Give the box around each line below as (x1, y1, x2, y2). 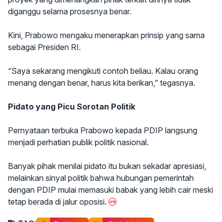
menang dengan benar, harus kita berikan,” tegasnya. (8, 78, 195, 88)
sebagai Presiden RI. (8, 42, 81, 52)
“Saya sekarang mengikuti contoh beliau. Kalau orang (8, 66, 198, 76)
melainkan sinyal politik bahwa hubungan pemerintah (8, 173, 194, 183)
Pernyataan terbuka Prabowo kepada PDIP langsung (8, 125, 197, 135)
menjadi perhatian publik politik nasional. (8, 137, 149, 147)
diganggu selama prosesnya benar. (8, 6, 131, 16)
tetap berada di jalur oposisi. (8, 197, 107, 207)
